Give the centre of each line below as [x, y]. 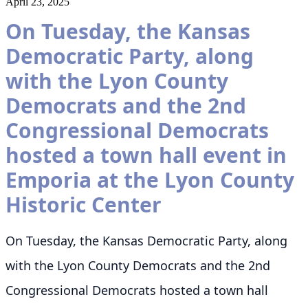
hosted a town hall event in [146, 155]
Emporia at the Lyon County [150, 179]
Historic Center [84, 204]
